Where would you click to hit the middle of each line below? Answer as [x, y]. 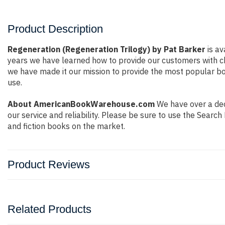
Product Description [55, 29]
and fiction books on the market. [66, 126]
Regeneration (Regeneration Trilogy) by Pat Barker [106, 49]
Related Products [49, 209]
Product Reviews [49, 164]
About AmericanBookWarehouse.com [81, 104]
